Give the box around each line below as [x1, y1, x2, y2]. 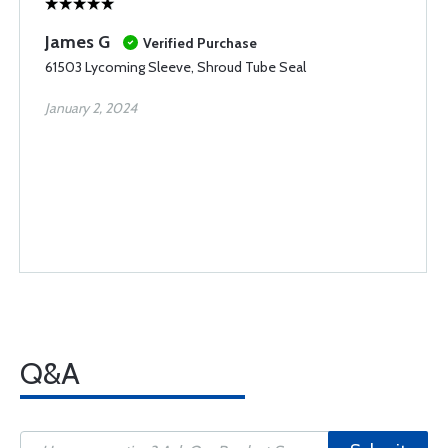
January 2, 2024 [45, 99, 137, 117]
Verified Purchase [143, 34, 257, 52]
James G [45, 31, 110, 53]
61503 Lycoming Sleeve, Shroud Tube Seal [45, 58, 306, 76]
